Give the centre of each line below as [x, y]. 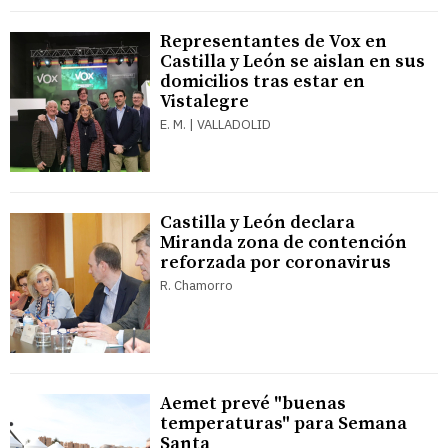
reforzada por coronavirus [275, 263]
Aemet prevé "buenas [253, 404]
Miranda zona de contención [283, 243]
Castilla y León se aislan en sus [292, 62]
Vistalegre [204, 102]
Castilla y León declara [257, 223]
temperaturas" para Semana [283, 424]
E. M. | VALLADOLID [215, 125]
